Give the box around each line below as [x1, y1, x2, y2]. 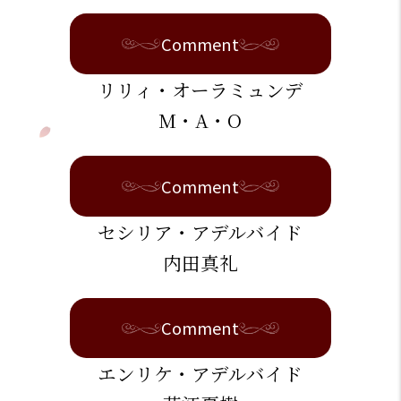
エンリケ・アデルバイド [98, 360, 303, 388]
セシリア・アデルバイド [98, 218, 303, 245]
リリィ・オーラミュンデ [97, 75, 303, 103]
